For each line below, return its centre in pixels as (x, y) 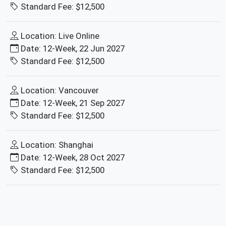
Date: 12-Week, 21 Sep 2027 (73, 103)
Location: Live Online (60, 36)
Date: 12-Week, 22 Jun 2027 (73, 48)
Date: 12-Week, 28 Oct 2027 (73, 157)
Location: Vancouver (60, 90)
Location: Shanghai (57, 145)
